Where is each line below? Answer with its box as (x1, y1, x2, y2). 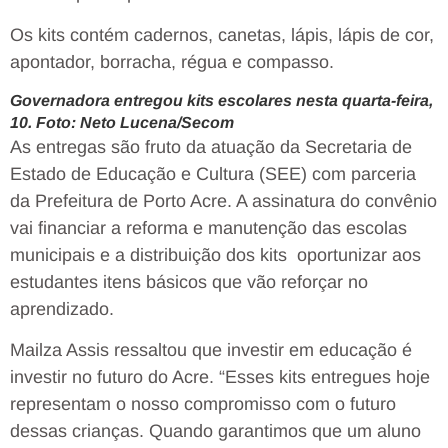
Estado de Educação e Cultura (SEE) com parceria (10, 163, 416, 184)
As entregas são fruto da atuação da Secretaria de (10, 136, 412, 157)
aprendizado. (10, 298, 114, 319)
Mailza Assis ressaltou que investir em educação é (10, 340, 412, 361)
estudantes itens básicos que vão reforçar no (10, 271, 368, 292)
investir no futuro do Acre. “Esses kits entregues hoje (10, 367, 430, 388)
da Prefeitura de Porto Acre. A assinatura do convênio (10, 190, 437, 211)
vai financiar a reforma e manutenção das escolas (10, 217, 407, 238)
